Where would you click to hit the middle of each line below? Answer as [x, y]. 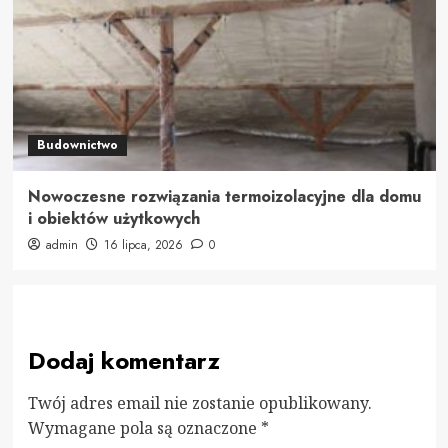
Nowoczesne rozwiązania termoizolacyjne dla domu [224, 196]
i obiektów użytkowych [113, 218]
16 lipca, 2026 [143, 244]
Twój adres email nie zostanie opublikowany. [199, 402]
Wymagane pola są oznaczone [144, 427]
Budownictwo [77, 144]
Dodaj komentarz [123, 360]
